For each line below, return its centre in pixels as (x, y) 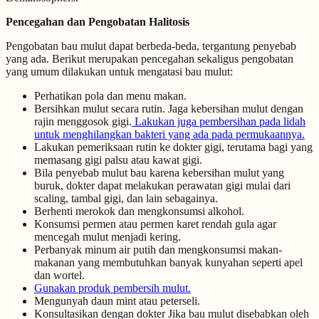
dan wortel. (59, 276)
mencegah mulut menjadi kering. (108, 237)
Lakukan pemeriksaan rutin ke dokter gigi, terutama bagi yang (173, 147)
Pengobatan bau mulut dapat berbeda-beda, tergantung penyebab (151, 46)
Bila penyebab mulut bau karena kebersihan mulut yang (159, 173)
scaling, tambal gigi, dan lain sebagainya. (126, 199)
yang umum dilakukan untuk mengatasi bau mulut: (119, 72)
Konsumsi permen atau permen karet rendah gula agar (155, 224)
